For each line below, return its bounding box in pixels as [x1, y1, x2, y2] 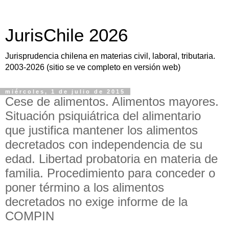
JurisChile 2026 [5, 26, 128, 45]
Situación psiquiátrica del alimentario [5, 109, 201, 123]
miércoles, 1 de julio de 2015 [5, 88, 125, 95]
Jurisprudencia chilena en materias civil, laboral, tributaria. [5, 52, 215, 60]
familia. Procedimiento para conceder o [5, 166, 215, 180]
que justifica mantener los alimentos [5, 123, 198, 137]
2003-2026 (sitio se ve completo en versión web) [5, 63, 180, 72]
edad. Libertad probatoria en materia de [5, 152, 218, 166]
